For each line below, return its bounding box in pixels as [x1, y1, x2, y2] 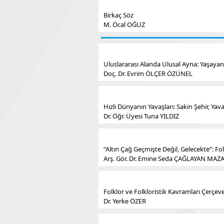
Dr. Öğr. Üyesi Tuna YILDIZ [103, 111, 179, 120]
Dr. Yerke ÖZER [103, 196, 146, 205]
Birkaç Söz [103, 10, 133, 19]
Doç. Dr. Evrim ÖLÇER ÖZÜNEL [103, 69, 192, 78]
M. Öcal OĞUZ [103, 20, 145, 29]
